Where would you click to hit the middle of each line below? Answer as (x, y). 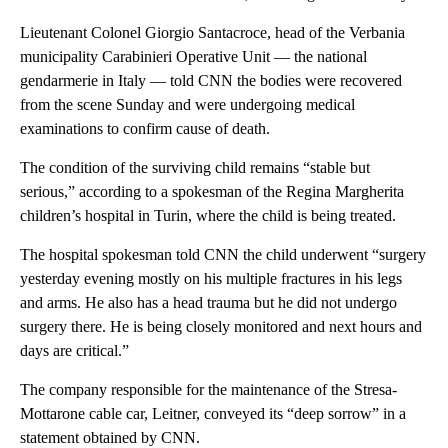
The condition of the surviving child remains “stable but (195, 167)
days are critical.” (74, 350)
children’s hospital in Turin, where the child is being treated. (208, 215)
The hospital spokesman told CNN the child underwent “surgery (223, 254)
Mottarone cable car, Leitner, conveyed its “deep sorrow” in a (213, 413)
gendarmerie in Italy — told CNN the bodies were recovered (211, 80)
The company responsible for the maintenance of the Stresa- (208, 389)
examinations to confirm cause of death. (145, 128)
